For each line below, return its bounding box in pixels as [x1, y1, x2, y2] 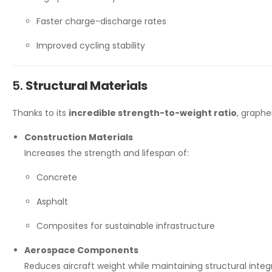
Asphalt [36, 195, 68, 208]
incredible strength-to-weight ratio [69, 107, 237, 120]
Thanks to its [12, 107, 69, 120]
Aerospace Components [24, 244, 138, 257]
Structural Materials [25, 77, 148, 95]
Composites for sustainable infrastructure [36, 220, 215, 233]
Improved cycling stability [36, 39, 145, 52]
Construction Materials [24, 131, 133, 144]
